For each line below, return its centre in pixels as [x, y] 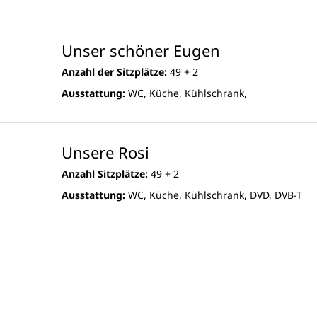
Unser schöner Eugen [141, 51]
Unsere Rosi [105, 152]
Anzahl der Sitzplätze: [114, 72]
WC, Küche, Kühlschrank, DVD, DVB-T [214, 195]
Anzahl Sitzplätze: [105, 174]
